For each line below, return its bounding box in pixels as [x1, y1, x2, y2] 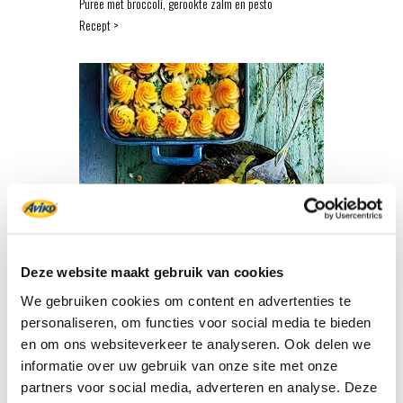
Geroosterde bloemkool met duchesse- [79, 234, 250, 254]
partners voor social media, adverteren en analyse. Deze [21, 379, 378, 394]
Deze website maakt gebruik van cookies [21, 264, 284, 280]
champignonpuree [79, 255, 158, 275]
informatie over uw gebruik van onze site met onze [21, 357, 338, 372]
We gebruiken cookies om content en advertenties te [21, 292, 351, 308]
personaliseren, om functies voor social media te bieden [21, 314, 372, 329]
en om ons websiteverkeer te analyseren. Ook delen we [21, 336, 371, 351]
